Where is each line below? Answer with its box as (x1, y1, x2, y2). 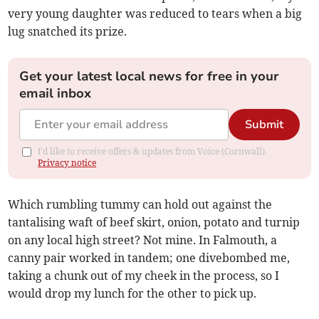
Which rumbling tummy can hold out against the (8, 197, 273, 211)
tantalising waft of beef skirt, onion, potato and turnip (8, 214, 300, 229)
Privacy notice (38, 157, 97, 168)
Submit (244, 116, 283, 132)
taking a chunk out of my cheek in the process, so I (8, 268, 280, 283)
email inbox (19, 84, 92, 102)
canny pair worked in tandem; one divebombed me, (8, 250, 291, 265)
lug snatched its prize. (8, 23, 127, 38)
